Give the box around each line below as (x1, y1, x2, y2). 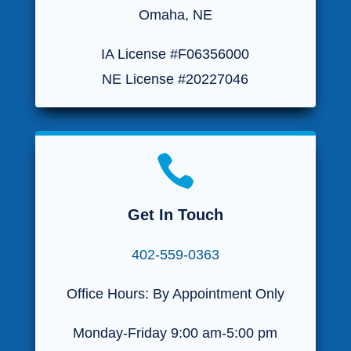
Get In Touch (127, 205, 223, 223)
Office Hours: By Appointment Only (66, 285, 284, 302)
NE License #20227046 (102, 71, 249, 87)
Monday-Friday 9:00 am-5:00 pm (73, 324, 278, 341)
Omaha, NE (138, 6, 212, 23)
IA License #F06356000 (101, 45, 250, 62)
